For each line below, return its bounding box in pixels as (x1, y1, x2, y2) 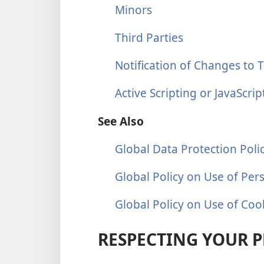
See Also (98, 113, 144, 129)
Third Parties (114, 29, 183, 45)
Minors (114, 1, 152, 18)
